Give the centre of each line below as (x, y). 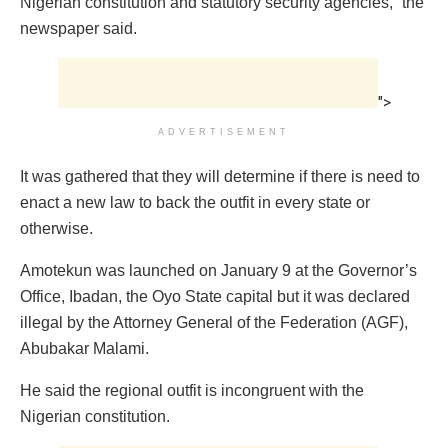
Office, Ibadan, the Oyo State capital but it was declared (215, 297)
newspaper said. (78, 29)
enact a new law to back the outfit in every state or (195, 203)
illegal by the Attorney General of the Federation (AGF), (214, 323)
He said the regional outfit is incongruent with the (192, 391)
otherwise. (56, 229)
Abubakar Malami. (84, 349)
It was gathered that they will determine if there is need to (220, 177)
